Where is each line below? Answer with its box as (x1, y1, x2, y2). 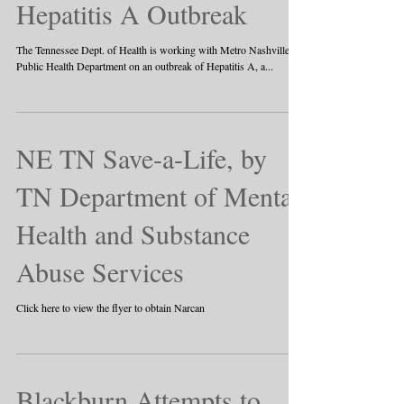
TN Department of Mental (16, 178, 299, 214)
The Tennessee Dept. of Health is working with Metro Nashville (16, 42, 289, 57)
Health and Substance (16, 216, 250, 252)
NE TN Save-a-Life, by (16, 140, 267, 176)
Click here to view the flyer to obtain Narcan (16, 300, 205, 315)
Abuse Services (16, 253, 184, 289)
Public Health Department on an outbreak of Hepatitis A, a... (16, 59, 273, 73)
